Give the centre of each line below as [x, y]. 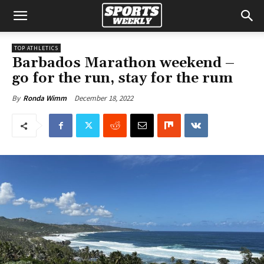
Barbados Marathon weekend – [123, 63]
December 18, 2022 [104, 98]
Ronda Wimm [45, 98]
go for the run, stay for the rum [122, 78]
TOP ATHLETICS [36, 48]
